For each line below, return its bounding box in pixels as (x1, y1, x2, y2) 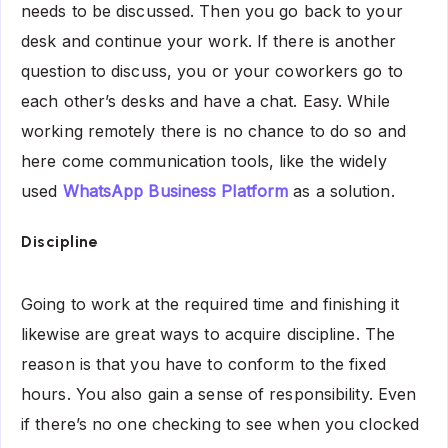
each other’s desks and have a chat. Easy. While (21, 90, 390, 111)
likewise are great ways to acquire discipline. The (21, 323, 396, 344)
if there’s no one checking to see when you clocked (21, 413, 420, 434)
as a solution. (288, 180, 395, 201)
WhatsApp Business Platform (62, 180, 289, 201)
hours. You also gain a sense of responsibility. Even (21, 383, 417, 404)
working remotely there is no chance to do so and (21, 120, 406, 141)
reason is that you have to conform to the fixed (21, 353, 386, 374)
